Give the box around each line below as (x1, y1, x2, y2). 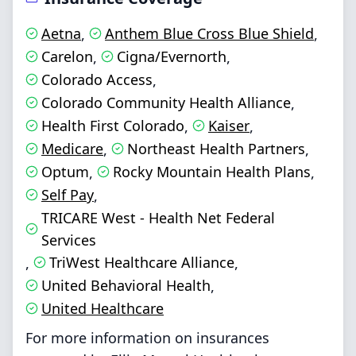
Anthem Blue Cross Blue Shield (105, 24, 314, 43)
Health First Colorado (41, 116, 184, 135)
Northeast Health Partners (127, 139, 305, 158)
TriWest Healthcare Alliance (49, 253, 234, 272)
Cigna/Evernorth (117, 47, 226, 66)
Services (41, 230, 96, 250)
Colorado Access (41, 70, 153, 89)
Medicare (41, 139, 103, 158)
